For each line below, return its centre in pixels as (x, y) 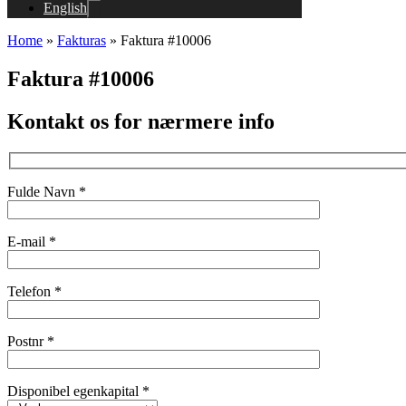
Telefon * (34, 292)
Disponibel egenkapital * (78, 391)
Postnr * (31, 342)
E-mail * (32, 242)
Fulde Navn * (47, 192)
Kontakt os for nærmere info (141, 121)
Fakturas (82, 41)
